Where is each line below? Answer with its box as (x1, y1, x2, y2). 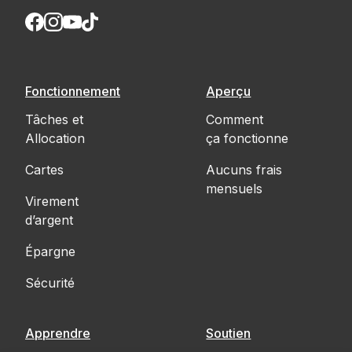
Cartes (25, 161, 64, 178)
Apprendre (25, 324, 90, 341)
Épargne (25, 243, 75, 259)
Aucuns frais (206, 161, 283, 178)
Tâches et (25, 111, 83, 127)
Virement (25, 192, 79, 209)
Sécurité (25, 274, 75, 291)
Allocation (25, 130, 85, 146)
